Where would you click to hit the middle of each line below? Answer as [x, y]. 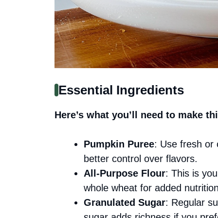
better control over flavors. [141, 158]
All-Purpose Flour [125, 173]
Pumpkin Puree [119, 144]
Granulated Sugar [125, 202]
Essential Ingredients [121, 90]
